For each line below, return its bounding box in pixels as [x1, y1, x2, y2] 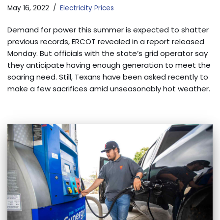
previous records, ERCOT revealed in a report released [7, 36, 204, 47]
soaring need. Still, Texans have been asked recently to [7, 72, 208, 82]
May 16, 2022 [7, 3, 49, 13]
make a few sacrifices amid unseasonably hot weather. [7, 83, 210, 94]
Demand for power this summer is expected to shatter [7, 25, 209, 35]
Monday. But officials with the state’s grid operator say [7, 48, 208, 59]
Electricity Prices [60, 3, 114, 13]
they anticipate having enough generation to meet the [7, 60, 211, 71]
